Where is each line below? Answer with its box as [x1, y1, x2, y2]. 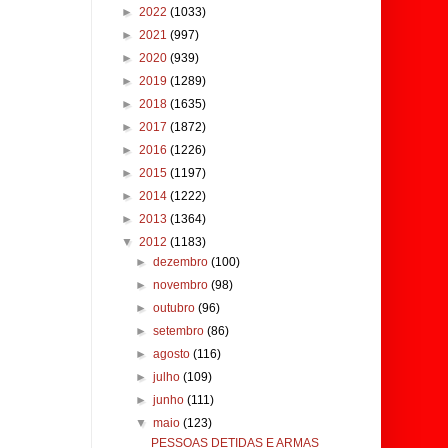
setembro [153, 324, 208, 338]
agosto [153, 347, 194, 361]
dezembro [153, 255, 212, 269]
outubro [153, 301, 199, 315]
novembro [153, 278, 212, 292]
